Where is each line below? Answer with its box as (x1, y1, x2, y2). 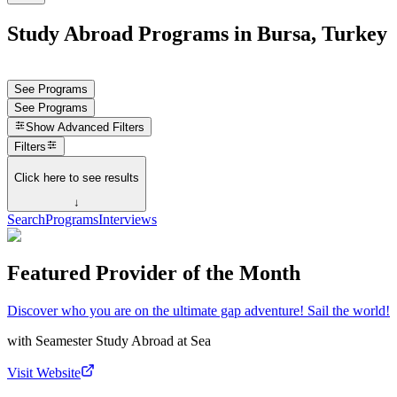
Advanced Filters (58, 121, 145, 135)
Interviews (98, 212, 157, 228)
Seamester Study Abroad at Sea (35, 332, 211, 348)
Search (7, 212, 45, 228)
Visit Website (7, 364, 81, 380)
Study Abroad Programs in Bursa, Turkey (7, 21, 387, 45)
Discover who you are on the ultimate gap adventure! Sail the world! (7, 302, 390, 318)
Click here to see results (14, 170, 139, 184)
